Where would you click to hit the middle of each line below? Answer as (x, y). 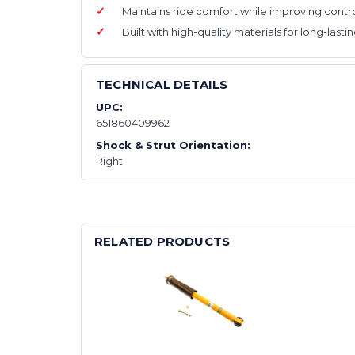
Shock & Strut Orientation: (173, 145)
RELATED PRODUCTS (162, 241)
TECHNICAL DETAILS (162, 84)
